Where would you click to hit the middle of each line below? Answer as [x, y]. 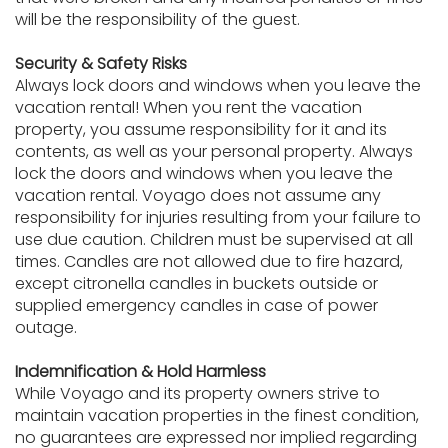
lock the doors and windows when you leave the [204, 173]
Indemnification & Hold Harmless [140, 371]
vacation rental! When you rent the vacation [188, 107]
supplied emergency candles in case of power [196, 305]
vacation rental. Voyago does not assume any [198, 195]
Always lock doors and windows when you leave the [218, 85]
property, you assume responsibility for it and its [201, 129]
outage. [46, 327]
